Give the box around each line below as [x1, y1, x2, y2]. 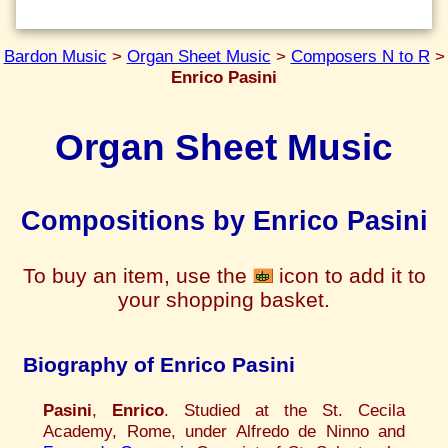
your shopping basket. [118, 287, 330, 311]
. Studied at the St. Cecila [164, 399, 405, 420]
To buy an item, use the [22, 263, 253, 287]
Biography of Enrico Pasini [23, 353, 295, 378]
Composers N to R [290, 46, 430, 67]
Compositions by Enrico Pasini [20, 205, 428, 236]
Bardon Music [3, 46, 107, 67]
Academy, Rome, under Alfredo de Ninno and [43, 420, 405, 441]
